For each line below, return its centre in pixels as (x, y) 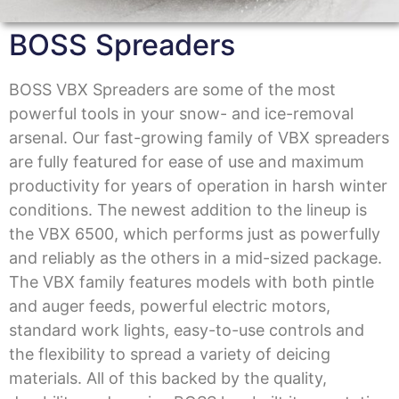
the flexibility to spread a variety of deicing (170, 354)
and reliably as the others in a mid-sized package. (195, 258)
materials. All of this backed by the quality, (168, 379)
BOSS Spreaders (122, 45)
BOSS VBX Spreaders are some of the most (172, 90)
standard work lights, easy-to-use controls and (187, 330)
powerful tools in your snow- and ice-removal (181, 114)
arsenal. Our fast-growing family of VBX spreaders (199, 138)
